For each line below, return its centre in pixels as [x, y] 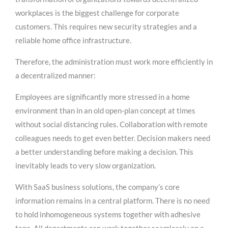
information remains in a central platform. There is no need [112, 201]
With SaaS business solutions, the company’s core [97, 187]
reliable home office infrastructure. [73, 40]
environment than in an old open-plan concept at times [105, 111]
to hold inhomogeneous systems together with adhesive [108, 215]
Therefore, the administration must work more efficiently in [114, 62]
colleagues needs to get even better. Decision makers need [113, 138]
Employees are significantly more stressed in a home [103, 97]
